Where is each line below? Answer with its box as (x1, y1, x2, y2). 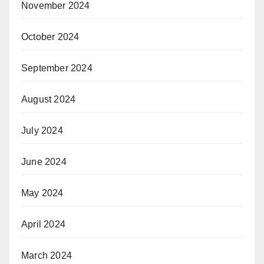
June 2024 (21, 156, 67, 167)
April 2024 (21, 219, 65, 229)
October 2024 (21, 31, 80, 42)
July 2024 (21, 125, 63, 136)
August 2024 (21, 94, 76, 104)
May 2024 (21, 187, 64, 198)
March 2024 (21, 250, 72, 260)
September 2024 (21, 62, 93, 73)
